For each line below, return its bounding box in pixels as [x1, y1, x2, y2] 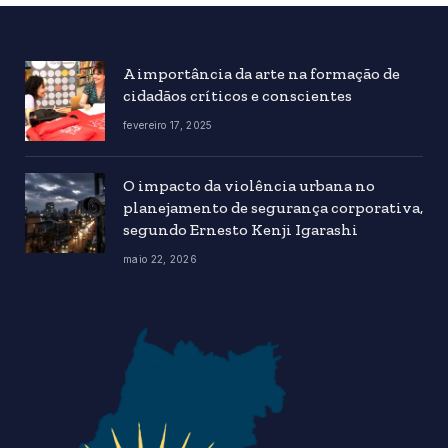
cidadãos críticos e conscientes [123, 85, 355, 105]
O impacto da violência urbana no [123, 175, 375, 195]
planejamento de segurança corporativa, [123, 197, 423, 217]
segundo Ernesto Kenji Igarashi [123, 219, 358, 239]
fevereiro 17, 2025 [123, 118, 213, 131]
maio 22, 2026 [123, 252, 197, 265]
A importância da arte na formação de [123, 63, 400, 83]
